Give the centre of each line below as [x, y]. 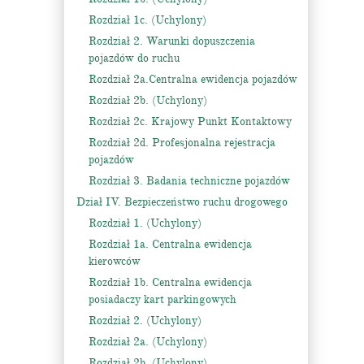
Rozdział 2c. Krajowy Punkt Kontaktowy [190, 122]
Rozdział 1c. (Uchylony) [147, 20]
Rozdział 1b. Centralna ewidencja [170, 283]
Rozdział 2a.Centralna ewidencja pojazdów [193, 80]
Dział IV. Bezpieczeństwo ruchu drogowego [182, 202]
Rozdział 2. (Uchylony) [145, 321]
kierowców [115, 262]
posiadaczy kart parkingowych [162, 300]
